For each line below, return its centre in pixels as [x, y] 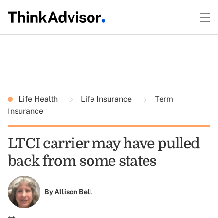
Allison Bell [73, 192]
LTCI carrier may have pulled [104, 144]
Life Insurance [106, 99]
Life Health [39, 99]
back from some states [82, 161]
